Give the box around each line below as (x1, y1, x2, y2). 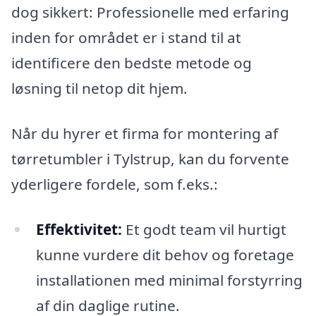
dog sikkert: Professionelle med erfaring (11, 2, 289, 23)
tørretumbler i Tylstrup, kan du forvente (11, 149, 289, 169)
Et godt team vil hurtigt (121, 219, 286, 239)
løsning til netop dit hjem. (11, 78, 188, 99)
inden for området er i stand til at (11, 28, 241, 48)
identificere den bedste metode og (11, 53, 252, 73)
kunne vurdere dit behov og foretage (35, 244, 294, 265)
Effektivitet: (35, 219, 122, 239)
